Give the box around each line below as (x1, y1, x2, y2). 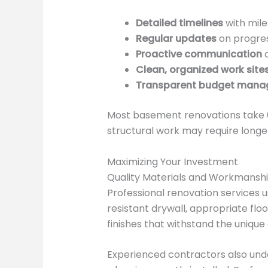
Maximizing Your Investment (106, 154, 238, 169)
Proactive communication (135, 47, 262, 62)
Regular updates (135, 32, 217, 46)
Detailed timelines (135, 16, 223, 31)
